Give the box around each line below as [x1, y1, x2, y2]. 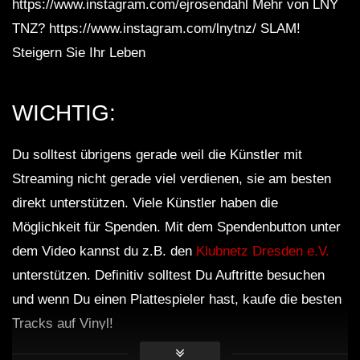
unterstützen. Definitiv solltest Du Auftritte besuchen [12, 268, 325, 284]
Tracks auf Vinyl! [12, 316, 113, 332]
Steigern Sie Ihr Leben [12, 45, 145, 61]
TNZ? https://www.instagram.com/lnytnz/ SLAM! [12, 21, 301, 37]
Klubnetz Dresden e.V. [196, 243, 329, 260]
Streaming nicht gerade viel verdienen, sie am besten [12, 171, 331, 187]
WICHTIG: [12, 100, 116, 125]
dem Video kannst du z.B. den [12, 243, 196, 260]
